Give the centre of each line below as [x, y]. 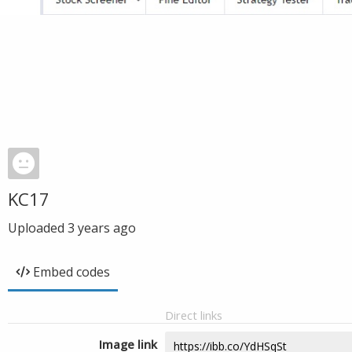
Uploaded [38, 228]
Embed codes [71, 272]
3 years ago [102, 228]
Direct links [194, 315]
